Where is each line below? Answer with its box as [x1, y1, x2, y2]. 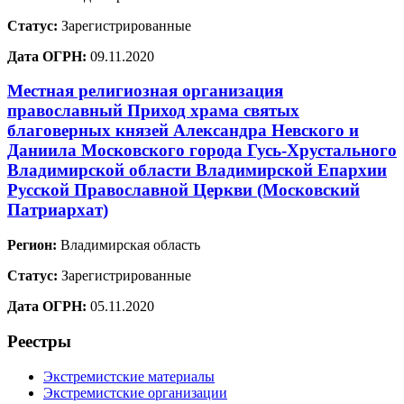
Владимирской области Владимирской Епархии [7, 161, 387, 180]
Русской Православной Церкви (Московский [7, 180, 360, 200]
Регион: [7, 237, 57, 253]
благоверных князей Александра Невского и [7, 121, 359, 141]
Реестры [7, 331, 71, 351]
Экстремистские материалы [43, 368, 215, 384]
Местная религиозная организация [7, 81, 283, 101]
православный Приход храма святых [7, 101, 299, 121]
